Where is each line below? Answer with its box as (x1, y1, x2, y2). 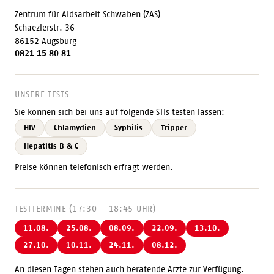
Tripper (161, 123, 187, 132)
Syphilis (114, 123, 143, 132)
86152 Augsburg (15, 36, 76, 46)
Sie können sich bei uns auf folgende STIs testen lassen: (15, 107, 224, 117)
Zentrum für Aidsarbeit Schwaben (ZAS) (15, 9, 160, 19)
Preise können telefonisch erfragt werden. (15, 162, 173, 172)
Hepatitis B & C (24, 141, 78, 150)
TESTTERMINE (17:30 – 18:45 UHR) (15, 204, 156, 213)
